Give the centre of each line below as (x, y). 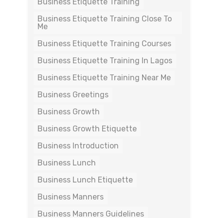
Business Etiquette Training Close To (105, 19)
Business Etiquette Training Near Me (104, 78)
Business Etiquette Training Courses (104, 44)
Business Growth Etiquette (87, 129)
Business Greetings (73, 95)
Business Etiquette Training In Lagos (105, 61)
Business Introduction (78, 146)
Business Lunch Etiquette (85, 180)
